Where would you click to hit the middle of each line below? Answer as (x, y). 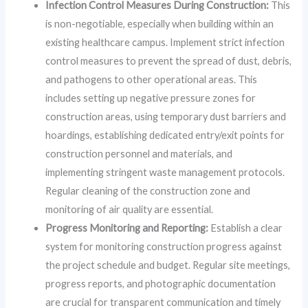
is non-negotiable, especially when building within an (160, 23)
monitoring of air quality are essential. (130, 209)
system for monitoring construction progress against (164, 246)
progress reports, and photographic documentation (161, 283)
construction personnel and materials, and (139, 153)
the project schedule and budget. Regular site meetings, (168, 265)
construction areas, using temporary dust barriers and (166, 116)
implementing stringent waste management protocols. (165, 172)
